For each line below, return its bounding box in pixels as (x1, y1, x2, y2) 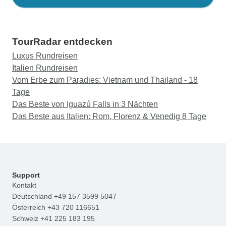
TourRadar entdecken (12, 36, 112, 47)
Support (12, 171, 40, 179)
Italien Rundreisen (12, 64, 78, 72)
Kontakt (12, 181, 36, 189)
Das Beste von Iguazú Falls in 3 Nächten (12, 100, 158, 108)
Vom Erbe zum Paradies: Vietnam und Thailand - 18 (12, 76, 198, 84)
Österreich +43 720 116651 (12, 203, 99, 211)
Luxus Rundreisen (12, 51, 78, 60)
